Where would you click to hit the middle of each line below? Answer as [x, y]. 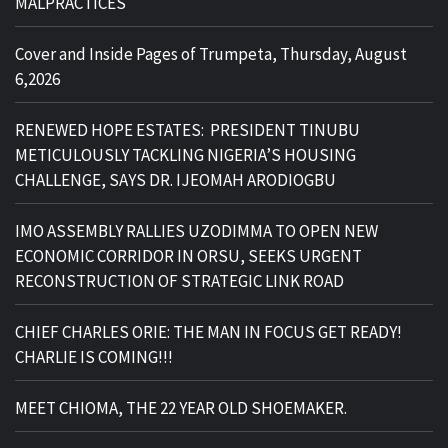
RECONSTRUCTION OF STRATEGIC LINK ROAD [179, 280]
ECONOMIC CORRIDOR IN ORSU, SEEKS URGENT [188, 255]
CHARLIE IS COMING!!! [94, 356]
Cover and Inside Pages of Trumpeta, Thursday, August [211, 53]
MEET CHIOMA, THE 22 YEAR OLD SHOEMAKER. [181, 407]
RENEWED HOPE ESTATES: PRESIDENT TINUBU [187, 129]
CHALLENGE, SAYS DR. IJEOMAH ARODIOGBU [175, 179]
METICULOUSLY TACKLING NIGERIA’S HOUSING [185, 154]
